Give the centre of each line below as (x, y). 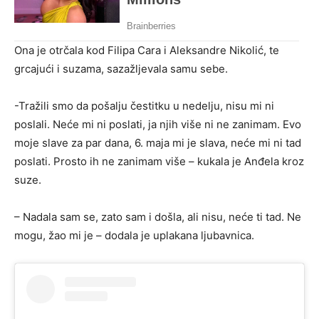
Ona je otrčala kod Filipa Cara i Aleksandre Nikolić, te (147, 50)
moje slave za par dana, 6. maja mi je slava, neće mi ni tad (158, 142)
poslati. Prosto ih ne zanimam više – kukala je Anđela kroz (159, 161)
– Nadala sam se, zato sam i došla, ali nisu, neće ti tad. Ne (158, 216)
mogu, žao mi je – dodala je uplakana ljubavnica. (134, 235)
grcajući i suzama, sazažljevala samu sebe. (121, 68)
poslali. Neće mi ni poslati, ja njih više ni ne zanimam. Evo (158, 124)
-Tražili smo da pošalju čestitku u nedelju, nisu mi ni (144, 105)
